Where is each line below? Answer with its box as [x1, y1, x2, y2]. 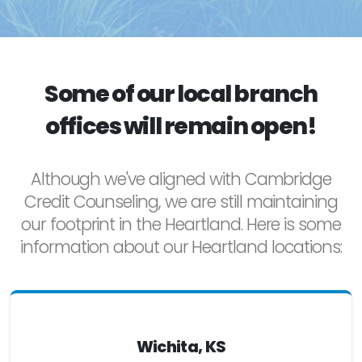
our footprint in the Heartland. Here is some [20, 213, 342, 237]
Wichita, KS [136, 336, 226, 359]
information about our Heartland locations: [20, 235, 342, 259]
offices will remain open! [45, 110, 317, 143]
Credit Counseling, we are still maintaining [23, 190, 339, 214]
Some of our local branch [44, 78, 318, 111]
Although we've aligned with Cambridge [30, 167, 332, 192]
